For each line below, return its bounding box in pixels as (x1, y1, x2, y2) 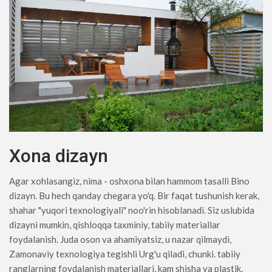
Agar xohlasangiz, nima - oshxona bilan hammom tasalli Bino (9, 175, 250, 187)
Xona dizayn (9, 145, 108, 167)
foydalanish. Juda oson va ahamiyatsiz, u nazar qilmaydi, (9, 234, 231, 245)
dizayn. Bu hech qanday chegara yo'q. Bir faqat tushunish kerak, (9, 190, 259, 202)
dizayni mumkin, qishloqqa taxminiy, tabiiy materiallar (9, 219, 220, 231)
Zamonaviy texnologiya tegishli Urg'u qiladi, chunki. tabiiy (9, 248, 240, 260)
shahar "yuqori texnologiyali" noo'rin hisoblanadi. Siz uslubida (9, 205, 254, 216)
